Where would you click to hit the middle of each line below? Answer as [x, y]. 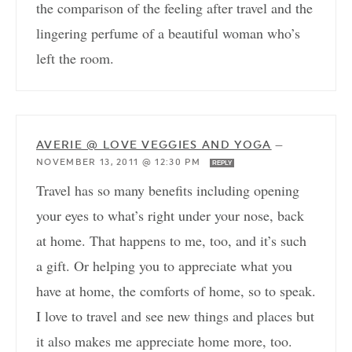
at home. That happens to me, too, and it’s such [171, 241]
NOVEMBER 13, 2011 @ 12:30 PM [120, 163]
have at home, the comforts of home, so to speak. [176, 291]
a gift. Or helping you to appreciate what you [164, 266]
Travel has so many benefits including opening [168, 191]
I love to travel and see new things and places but [175, 316]
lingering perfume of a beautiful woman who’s [168, 33]
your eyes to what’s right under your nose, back [170, 216]
